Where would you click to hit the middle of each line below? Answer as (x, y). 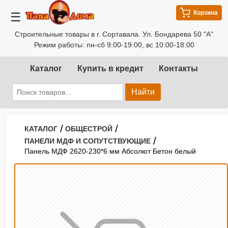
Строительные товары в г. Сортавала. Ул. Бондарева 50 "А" (114, 34)
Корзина (206, 13)
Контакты (178, 68)
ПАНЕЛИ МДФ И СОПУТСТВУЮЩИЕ (88, 141)
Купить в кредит (110, 68)
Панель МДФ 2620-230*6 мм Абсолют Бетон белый (110, 151)
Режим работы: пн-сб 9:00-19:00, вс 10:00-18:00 (114, 45)
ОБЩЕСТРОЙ (89, 129)
